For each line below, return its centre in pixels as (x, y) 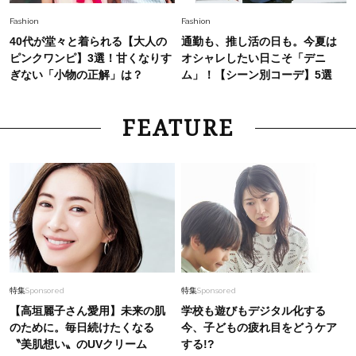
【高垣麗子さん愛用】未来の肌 (87, 310)
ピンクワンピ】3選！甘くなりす (90, 58)
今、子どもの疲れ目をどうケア (259, 327)
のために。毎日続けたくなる (81, 327)
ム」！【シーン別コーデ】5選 (257, 74)
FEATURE (178, 128)
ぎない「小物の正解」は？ (76, 74)
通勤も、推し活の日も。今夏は (259, 41)
